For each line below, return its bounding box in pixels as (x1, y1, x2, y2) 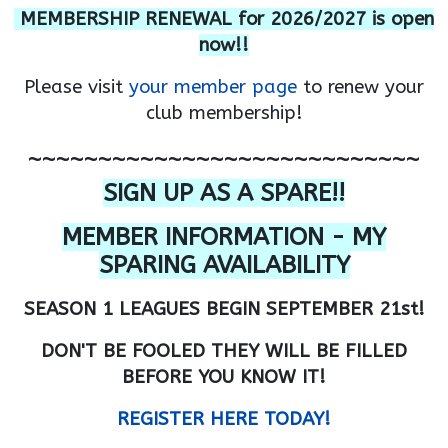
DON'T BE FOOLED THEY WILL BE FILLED (41, 340, 407, 362)
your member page (129, 76, 297, 98)
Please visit (24, 76, 129, 98)
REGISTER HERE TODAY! (117, 408, 331, 430)
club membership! (145, 102, 303, 124)
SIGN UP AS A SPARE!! (103, 179, 345, 207)
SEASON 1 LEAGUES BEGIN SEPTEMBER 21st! (23, 298, 425, 320)
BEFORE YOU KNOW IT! (122, 366, 326, 388)
